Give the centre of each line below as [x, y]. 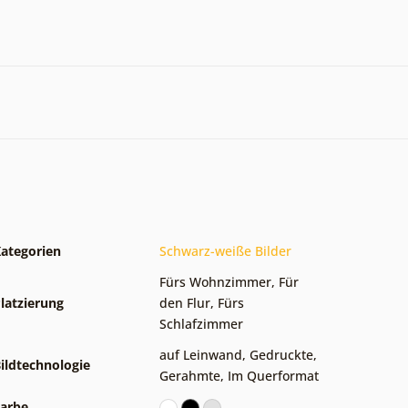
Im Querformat [273, 375]
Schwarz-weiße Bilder [225, 250]
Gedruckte [281, 354]
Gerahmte [190, 375]
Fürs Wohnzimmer [215, 281]
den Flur [185, 302]
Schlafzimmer [201, 323]
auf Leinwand [201, 354]
